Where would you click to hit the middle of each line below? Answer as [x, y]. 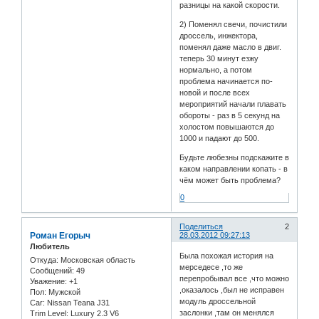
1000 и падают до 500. [220, 138]
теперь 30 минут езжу [219, 59]
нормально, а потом [216, 70]
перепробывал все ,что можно [235, 279]
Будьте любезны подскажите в [235, 158]
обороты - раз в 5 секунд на [230, 116]
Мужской [63, 292]
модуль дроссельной [218, 302]
